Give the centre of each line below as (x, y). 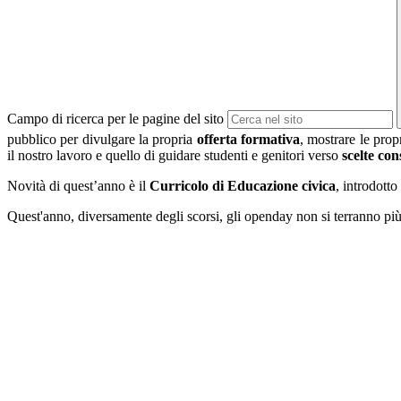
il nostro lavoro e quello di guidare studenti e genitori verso (175, 155)
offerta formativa (248, 139)
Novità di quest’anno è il (78, 185)
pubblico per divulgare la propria (102, 139)
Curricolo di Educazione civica (243, 185)
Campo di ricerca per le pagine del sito (115, 119)
